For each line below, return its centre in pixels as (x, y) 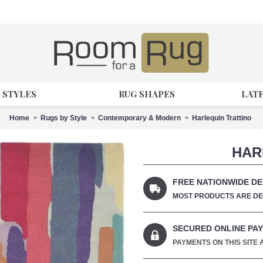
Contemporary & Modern (139, 118)
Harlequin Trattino (222, 118)
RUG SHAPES (146, 94)
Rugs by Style (64, 118)
